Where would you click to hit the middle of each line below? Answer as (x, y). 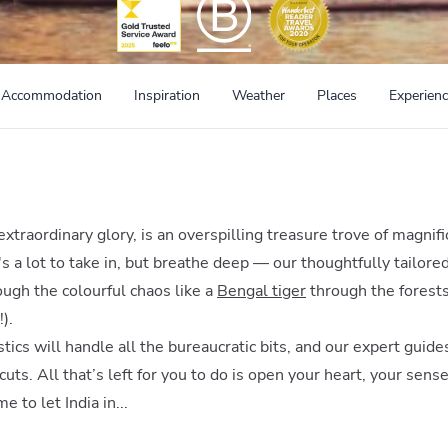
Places (337, 95)
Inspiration (167, 95)
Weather (258, 95)
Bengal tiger (261, 291)
